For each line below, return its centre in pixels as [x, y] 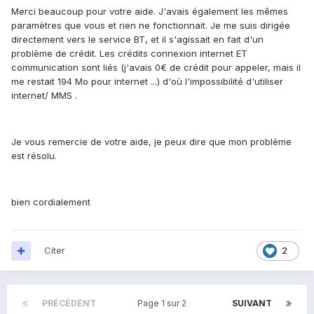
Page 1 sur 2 [164, 303]
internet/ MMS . [46, 96]
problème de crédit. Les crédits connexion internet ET [129, 54]
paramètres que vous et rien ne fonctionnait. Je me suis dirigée [151, 26]
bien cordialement [51, 202]
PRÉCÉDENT [69, 303]
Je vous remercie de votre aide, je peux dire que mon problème [151, 142]
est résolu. [34, 156]
